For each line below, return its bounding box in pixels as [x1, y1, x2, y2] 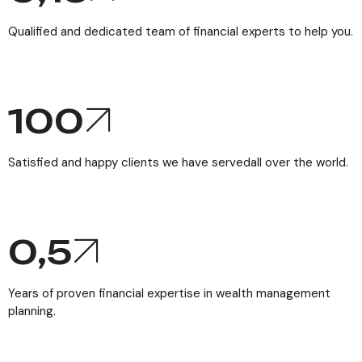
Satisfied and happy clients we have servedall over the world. [8, 154, 348, 170]
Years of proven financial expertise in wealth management [8, 285, 330, 301]
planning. [8, 303, 56, 319]
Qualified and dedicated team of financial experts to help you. [8, 23, 353, 40]
